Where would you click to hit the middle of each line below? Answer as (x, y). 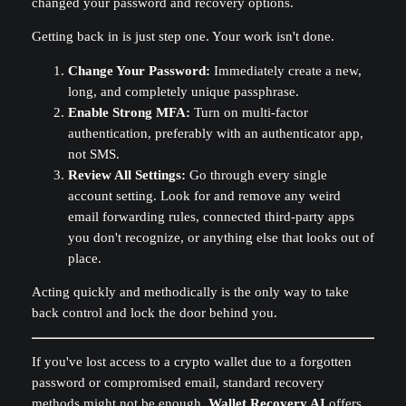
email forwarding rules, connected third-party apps (211, 216)
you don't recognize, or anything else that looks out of (221, 237)
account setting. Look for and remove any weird (204, 195)
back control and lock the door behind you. (154, 313)
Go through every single (256, 174)
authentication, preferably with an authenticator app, (215, 133)
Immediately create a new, (285, 70)
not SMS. (93, 154)
